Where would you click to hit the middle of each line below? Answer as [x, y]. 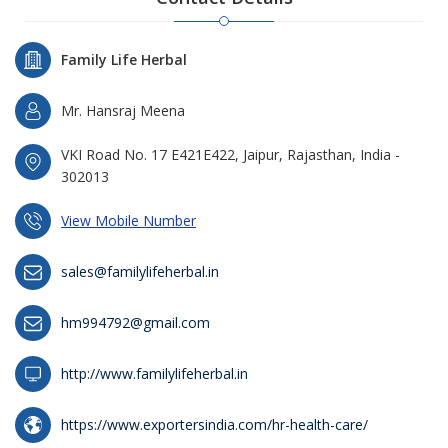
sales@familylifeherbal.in [140, 271]
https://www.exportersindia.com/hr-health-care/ [214, 424]
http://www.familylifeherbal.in [154, 373]
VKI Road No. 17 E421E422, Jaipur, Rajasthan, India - [230, 154]
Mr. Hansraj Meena [123, 110]
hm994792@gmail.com [135, 322]
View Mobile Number [128, 220]
